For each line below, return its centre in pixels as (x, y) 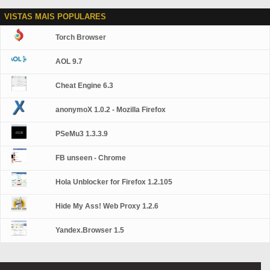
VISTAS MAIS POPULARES (55, 17)
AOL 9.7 (69, 61)
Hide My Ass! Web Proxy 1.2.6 (107, 206)
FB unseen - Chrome (91, 158)
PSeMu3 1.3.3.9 (82, 134)
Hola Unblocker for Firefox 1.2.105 (114, 182)
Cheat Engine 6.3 (85, 86)
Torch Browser (81, 37)
